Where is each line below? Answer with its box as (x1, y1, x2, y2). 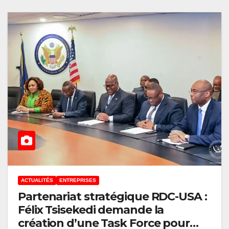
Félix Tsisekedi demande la (18, 202, 164, 217)
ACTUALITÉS (21, 177, 53, 183)
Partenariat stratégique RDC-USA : (18, 189, 207, 203)
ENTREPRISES (59, 177, 96, 183)
